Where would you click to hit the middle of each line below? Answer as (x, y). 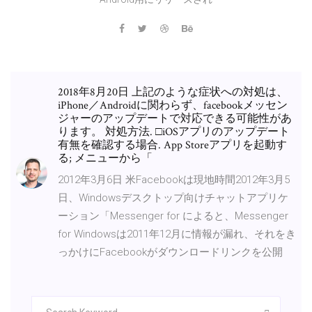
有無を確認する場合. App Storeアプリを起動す (172, 145)
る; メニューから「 (107, 158)
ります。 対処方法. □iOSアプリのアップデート (174, 132)
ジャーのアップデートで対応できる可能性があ (175, 118)
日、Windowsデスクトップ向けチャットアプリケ (173, 197)
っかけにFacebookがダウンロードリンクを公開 (172, 252)
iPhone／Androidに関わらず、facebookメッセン (173, 105)
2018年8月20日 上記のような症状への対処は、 (173, 92)
